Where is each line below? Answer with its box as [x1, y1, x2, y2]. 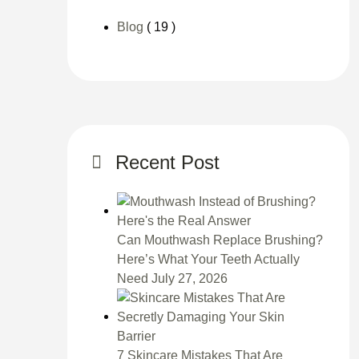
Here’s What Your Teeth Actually [116, 252, 300, 266]
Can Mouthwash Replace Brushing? [116, 233, 323, 247]
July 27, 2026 [151, 272, 228, 285]
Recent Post [115, 151, 220, 173]
